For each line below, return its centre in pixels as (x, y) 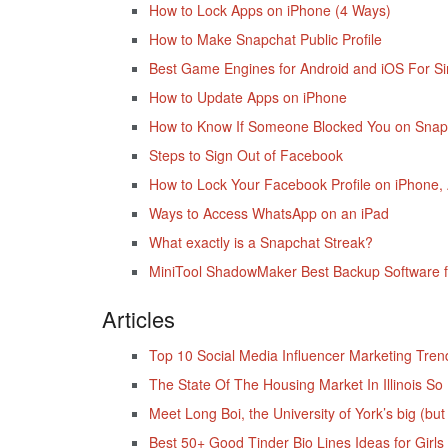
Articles (138, 318)
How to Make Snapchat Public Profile (265, 38)
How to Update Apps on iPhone (247, 96)
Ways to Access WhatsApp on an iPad (268, 212)
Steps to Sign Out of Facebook (245, 154)
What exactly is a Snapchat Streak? (260, 241)
